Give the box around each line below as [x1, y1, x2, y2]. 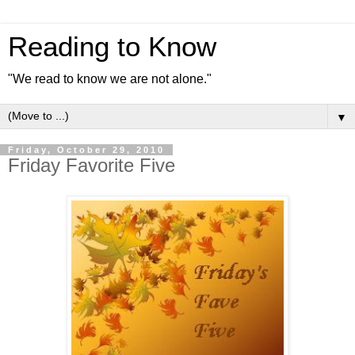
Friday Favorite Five [8, 155, 175, 176]
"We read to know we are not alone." [8, 72, 212, 86]
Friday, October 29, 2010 [8, 145, 165, 155]
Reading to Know [8, 32, 216, 62]
